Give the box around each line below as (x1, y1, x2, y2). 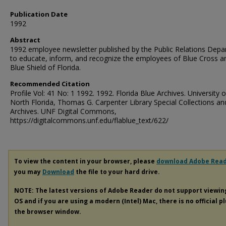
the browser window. (14, 207, 81, 216)
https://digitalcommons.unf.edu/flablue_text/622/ (10, 116, 168, 125)
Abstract (10, 35, 40, 44)
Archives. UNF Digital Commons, (10, 106, 117, 116)
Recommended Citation (10, 79, 90, 88)
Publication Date (10, 10, 68, 19)
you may (14, 167, 42, 176)
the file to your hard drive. (74, 167, 160, 176)
